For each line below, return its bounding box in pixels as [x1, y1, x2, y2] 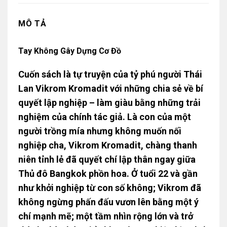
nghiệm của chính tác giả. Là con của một [18, 111, 191, 123]
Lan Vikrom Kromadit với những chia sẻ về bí [18, 83, 203, 94]
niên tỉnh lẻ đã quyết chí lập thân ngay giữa [18, 154, 196, 165]
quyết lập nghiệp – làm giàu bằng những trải [18, 97, 201, 108]
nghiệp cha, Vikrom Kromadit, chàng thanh [18, 140, 197, 151]
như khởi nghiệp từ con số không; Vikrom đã [18, 182, 201, 194]
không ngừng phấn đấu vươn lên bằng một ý [18, 197, 199, 208]
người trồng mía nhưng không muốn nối [18, 126, 181, 137]
